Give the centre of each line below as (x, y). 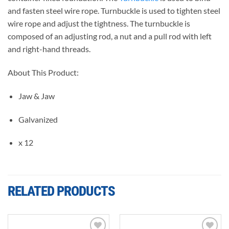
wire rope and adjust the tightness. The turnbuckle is (99, 24)
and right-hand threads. (49, 49)
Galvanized (38, 119)
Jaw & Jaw (36, 96)
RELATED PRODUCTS (61, 191)
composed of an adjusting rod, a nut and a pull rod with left (110, 36)
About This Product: (43, 73)
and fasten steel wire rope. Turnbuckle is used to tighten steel (114, 11)
